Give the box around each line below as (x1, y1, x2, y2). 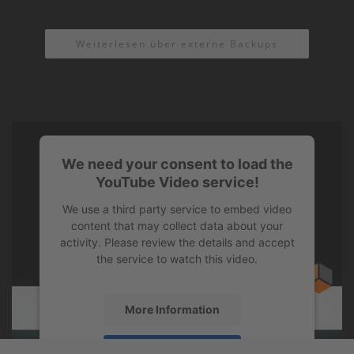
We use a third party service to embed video (62, 201, 292, 216)
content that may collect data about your (71, 218, 283, 232)
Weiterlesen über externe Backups (76, 36, 278, 51)
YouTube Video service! (95, 173, 259, 190)
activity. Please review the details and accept (59, 235, 295, 249)
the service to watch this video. (96, 251, 258, 265)
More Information (125, 302, 220, 316)
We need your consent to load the (61, 155, 293, 172)
